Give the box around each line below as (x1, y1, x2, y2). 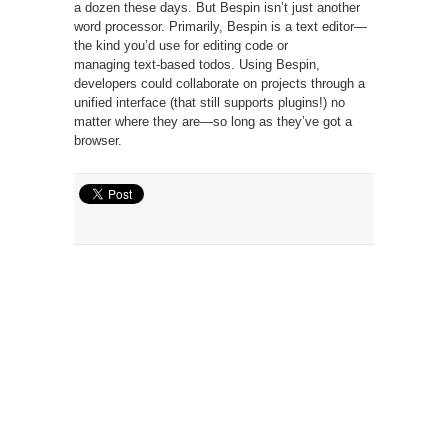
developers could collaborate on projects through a (74, 75, 365, 91)
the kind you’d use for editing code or (74, 37, 288, 53)
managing (74, 56, 130, 72)
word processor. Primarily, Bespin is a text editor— (74, 18, 367, 34)
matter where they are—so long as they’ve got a (74, 113, 352, 129)
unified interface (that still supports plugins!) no (74, 94, 345, 110)
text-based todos (134, 56, 231, 72)
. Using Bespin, (231, 56, 320, 72)
